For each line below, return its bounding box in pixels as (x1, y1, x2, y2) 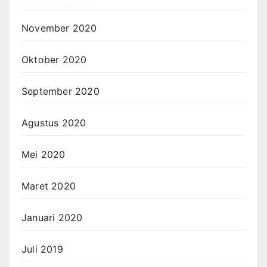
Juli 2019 (21, 243, 63, 255)
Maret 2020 (21, 179, 76, 192)
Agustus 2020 (21, 116, 86, 129)
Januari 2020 (21, 211, 83, 223)
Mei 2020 (21, 148, 66, 160)
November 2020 (21, 21, 97, 34)
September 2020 (21, 85, 100, 97)
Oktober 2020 (21, 53, 87, 66)
